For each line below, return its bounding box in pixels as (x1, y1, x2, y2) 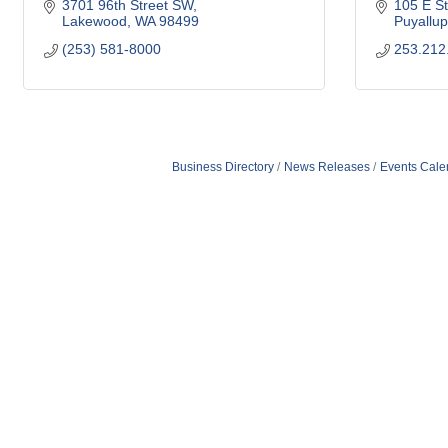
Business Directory (171, 160, 274, 174)
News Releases (283, 160, 370, 174)
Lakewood (61, 13, 127, 29)
